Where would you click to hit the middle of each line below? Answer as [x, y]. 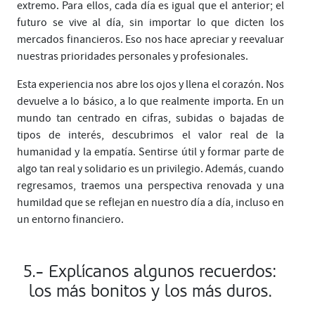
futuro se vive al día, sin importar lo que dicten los [150, 22]
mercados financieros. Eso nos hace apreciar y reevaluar [150, 39]
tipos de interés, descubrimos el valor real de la [150, 135]
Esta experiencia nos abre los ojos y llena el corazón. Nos [150, 84]
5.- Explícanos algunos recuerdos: [150, 271]
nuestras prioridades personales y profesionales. [133, 56]
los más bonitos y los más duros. [150, 291]
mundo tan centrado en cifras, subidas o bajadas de [150, 118]
